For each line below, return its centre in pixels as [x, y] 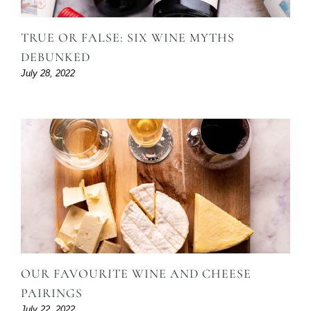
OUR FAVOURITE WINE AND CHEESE [136, 274]
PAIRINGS [52, 293]
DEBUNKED [56, 57]
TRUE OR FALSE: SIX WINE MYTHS [128, 38]
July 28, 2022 [48, 74]
